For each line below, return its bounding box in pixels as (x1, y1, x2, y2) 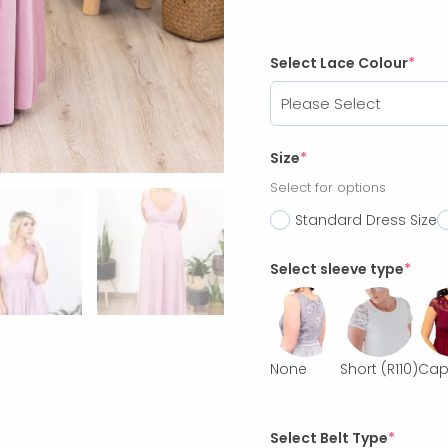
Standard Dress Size (295, 209, 438, 230)
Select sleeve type (270, 258, 405, 279)
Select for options (270, 177, 387, 197)
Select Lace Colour (270, 52, 409, 73)
